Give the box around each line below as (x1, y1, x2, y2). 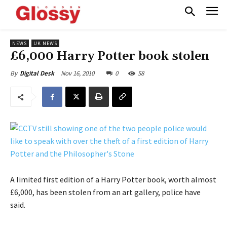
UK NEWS (33, 40, 57, 47)
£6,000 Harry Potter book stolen (10, 49, 209, 64)
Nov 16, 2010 (61, 69, 94, 78)
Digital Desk (20, 69, 54, 78)
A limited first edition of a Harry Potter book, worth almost (10, 174, 216, 185)
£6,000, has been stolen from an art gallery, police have (10, 187, 201, 198)
